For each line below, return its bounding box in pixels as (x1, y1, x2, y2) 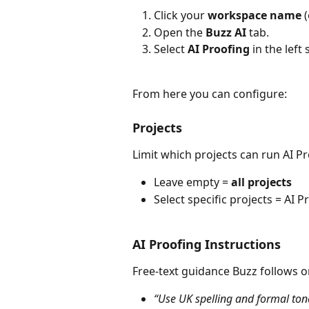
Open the (154, 24, 206, 40)
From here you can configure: (132, 86, 287, 102)
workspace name (208, 8, 301, 23)
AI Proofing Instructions (132, 235, 281, 252)
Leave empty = (154, 175, 231, 190)
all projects (231, 175, 292, 190)
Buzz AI (206, 24, 246, 40)
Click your (154, 8, 208, 23)
